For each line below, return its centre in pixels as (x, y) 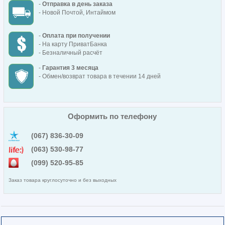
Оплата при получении (76, 36)
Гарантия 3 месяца (70, 68)
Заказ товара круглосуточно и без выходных (62, 180)
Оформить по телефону (113, 116)
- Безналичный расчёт (70, 53)
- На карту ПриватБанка (73, 44)
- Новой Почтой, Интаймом (77, 13)
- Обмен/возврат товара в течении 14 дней (99, 77)
